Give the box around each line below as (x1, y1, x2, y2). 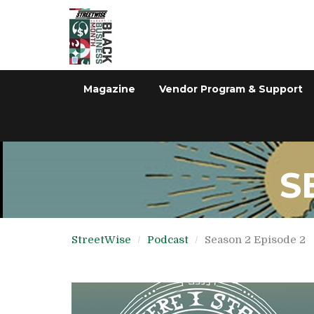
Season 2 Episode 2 (205, 233, 306, 246)
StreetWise (71, 233, 131, 246)
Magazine (83, 83, 135, 95)
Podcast (147, 233, 189, 246)
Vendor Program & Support (159, 83, 303, 95)
